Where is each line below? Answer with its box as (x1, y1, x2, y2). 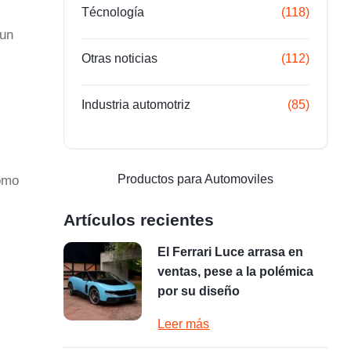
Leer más (157, 317, 210, 331)
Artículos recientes (63, 211, 215, 229)
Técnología (81, 5, 145, 19)
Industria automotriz (81, 98, 191, 111)
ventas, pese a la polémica (157, 265, 314, 278)
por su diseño (157, 284, 241, 298)
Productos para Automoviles (118, 172, 274, 186)
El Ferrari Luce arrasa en (157, 245, 304, 259)
